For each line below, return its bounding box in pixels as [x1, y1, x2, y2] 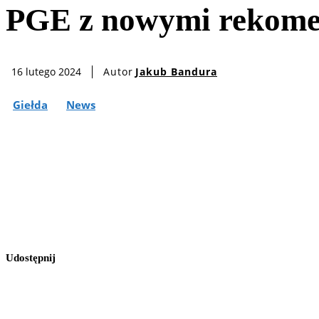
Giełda [13, 98, 48, 113]
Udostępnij [6, 252, 56, 264]
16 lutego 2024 [11, 65, 81, 79]
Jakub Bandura [135, 64, 217, 78]
